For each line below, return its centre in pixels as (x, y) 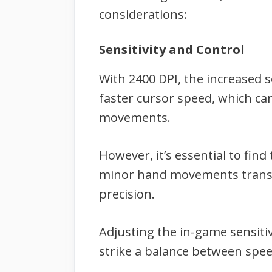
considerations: (143, 14)
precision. (127, 194)
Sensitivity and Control (172, 49)
